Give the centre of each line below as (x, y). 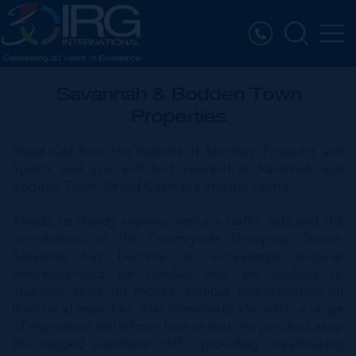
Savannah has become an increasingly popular (178, 257)
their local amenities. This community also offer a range (178, 310)
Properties (178, 116)
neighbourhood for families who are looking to (178, 275)
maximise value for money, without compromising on (178, 292)
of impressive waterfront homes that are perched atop (178, 327)
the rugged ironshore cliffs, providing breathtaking (178, 345)
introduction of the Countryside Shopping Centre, (178, 240)
